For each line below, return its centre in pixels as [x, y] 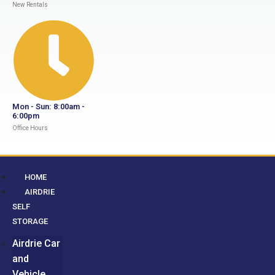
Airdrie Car [36, 243]
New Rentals [30, 5]
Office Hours [30, 128]
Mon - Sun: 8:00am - [48, 107]
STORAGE [30, 221]
